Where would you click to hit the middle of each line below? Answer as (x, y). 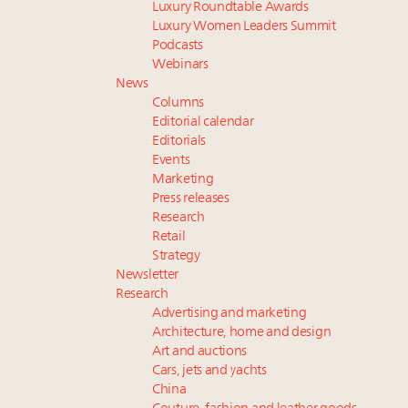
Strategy (176, 257)
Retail (169, 238)
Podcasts (178, 46)
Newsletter (147, 276)
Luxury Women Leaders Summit (244, 27)
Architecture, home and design (242, 333)
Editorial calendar (203, 123)
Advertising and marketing (229, 314)
